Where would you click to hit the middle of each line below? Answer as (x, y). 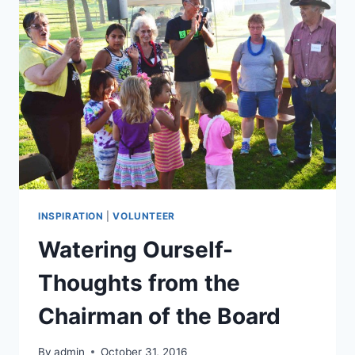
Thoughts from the (139, 283)
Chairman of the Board (159, 317)
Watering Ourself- (136, 250)
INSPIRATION (71, 216)
